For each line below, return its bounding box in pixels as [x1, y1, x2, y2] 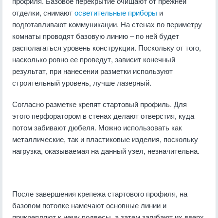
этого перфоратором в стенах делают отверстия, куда [12, 110, 194, 121]
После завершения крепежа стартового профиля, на [12, 188, 187, 199]
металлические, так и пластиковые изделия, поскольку [12, 134, 198, 144]
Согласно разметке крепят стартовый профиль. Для [12, 99, 187, 109]
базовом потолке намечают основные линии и [12, 200, 166, 210]
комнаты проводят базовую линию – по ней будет [12, 31, 179, 41]
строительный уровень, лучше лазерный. [12, 77, 151, 88]
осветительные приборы [74, 7, 157, 18]
